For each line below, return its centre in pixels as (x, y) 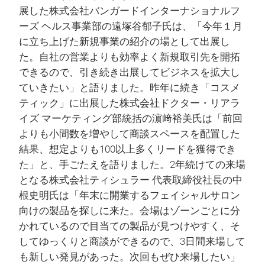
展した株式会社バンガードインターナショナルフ (130, 11)
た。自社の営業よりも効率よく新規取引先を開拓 (130, 57)
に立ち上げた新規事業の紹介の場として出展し (125, 42)
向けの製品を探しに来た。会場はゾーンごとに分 (130, 211)
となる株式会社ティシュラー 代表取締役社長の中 (131, 180)
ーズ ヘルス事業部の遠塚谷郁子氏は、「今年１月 (131, 27)
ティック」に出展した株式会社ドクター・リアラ (130, 104)
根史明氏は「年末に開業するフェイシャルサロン (130, 196)
